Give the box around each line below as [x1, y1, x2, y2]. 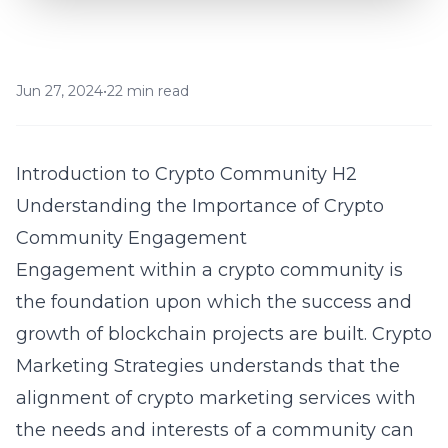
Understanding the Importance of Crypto [16, 195, 384, 217]
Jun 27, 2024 [16, 82, 103, 100]
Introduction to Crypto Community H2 [16, 163, 357, 185]
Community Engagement [16, 227, 247, 249]
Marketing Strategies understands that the [16, 355, 400, 377]
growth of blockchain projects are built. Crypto [16, 323, 432, 345]
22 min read [107, 82, 189, 100]
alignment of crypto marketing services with [16, 387, 416, 409]
